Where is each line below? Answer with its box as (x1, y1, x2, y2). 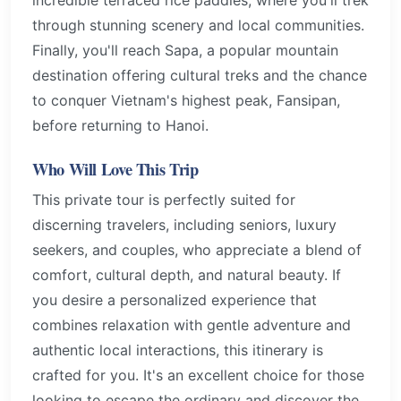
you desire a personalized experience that (32, 291, 317, 310)
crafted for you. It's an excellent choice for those (32, 366, 364, 385)
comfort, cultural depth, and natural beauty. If (32, 266, 341, 285)
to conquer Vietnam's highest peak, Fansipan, (32, 90, 340, 109)
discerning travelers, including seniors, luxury (32, 216, 337, 235)
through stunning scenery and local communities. (32, 15, 364, 34)
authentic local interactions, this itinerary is (32, 341, 323, 360)
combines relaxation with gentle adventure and (32, 316, 351, 335)
